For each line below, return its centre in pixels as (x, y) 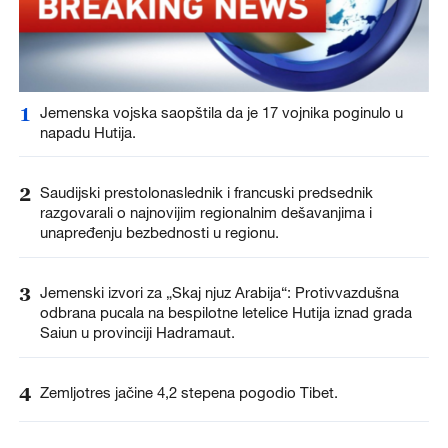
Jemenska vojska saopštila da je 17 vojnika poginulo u (221, 111)
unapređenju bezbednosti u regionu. (159, 231)
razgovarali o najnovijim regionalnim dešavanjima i (205, 211)
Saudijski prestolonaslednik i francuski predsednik (206, 191)
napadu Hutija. (87, 131)
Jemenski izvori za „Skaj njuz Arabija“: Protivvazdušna (219, 291)
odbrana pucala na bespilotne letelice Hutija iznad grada (225, 311)
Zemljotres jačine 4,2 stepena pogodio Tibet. (188, 392)
